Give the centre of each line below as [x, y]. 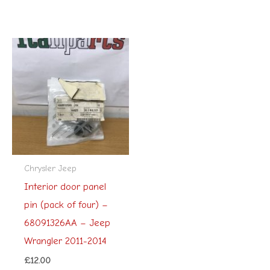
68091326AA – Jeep [67, 222]
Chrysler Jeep [50, 168]
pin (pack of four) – [66, 204]
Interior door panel [65, 186]
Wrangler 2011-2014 [65, 240]
